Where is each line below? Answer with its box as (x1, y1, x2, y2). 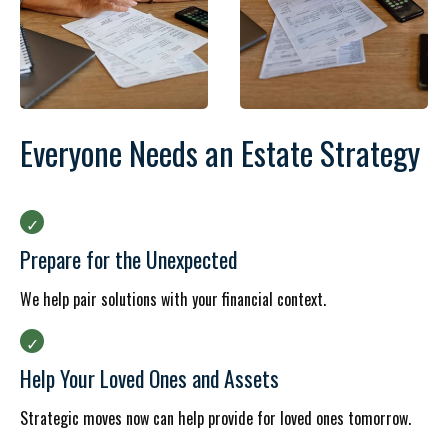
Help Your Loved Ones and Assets (20, 362, 279, 394)
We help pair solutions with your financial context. (20, 287, 326, 311)
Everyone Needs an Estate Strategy (20, 129, 420, 176)
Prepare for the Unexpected (20, 243, 237, 275)
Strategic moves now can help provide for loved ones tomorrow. (20, 406, 411, 430)
